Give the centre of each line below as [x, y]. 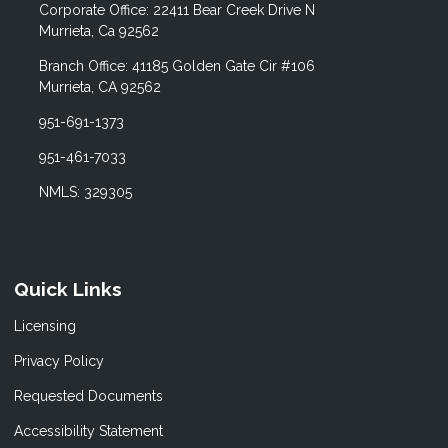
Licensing [45, 325]
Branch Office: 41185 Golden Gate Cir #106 [176, 65]
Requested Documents [88, 395]
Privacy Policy [59, 360]
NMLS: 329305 [85, 191]
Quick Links [68, 288]
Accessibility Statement [88, 430]
